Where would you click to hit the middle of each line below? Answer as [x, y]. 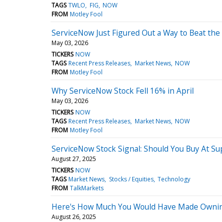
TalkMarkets [87, 188]
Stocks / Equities [131, 179]
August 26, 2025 [74, 217]
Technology [174, 179]
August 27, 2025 [74, 159]
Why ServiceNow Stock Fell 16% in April [123, 90]
